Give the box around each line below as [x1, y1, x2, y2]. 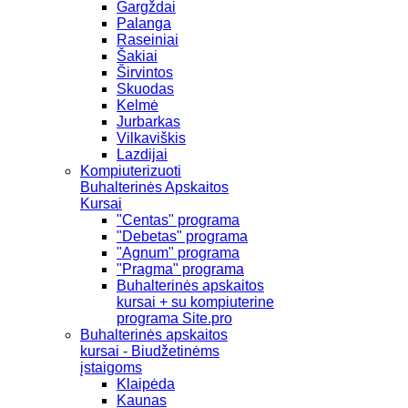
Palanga [117, 15, 171, 31]
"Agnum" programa [117, 244, 240, 260]
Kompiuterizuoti [80, 162, 181, 178]
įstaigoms [80, 359, 142, 375]
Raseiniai [117, 31, 178, 47]
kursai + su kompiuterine [117, 293, 274, 310]
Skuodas [117, 80, 174, 97]
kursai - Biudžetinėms [80, 342, 219, 359]
